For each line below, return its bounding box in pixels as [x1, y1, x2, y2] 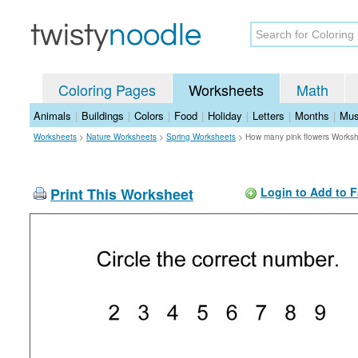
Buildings [82, 108, 124, 123]
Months [295, 108, 329, 123]
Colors [134, 108, 164, 123]
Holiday [208, 108, 242, 123]
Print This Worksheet [50, 184, 193, 205]
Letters [253, 108, 284, 123]
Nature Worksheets [86, 131, 157, 142]
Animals [34, 108, 71, 123]
